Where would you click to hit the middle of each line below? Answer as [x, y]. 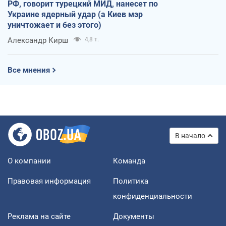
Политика [131, 181]
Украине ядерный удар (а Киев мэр [75, 14]
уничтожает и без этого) [54, 25]
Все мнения [29, 70]
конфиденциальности [153, 196]
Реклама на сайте [39, 216]
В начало [190, 135]
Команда [129, 161]
